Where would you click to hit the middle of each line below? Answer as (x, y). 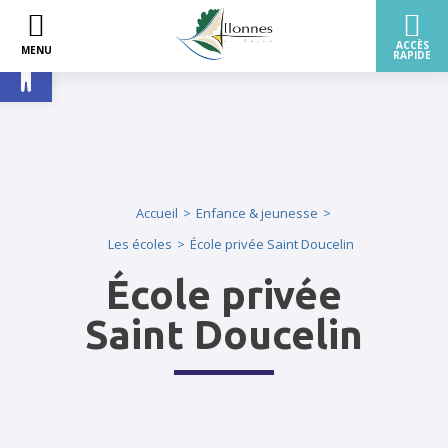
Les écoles (139, 244)
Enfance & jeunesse (256, 213)
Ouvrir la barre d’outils (184, 58)
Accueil (156, 213)
